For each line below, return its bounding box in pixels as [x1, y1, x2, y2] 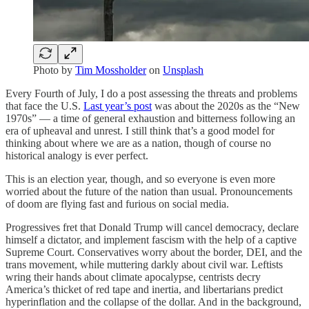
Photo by [33, 63, 75, 76]
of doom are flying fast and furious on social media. [6, 197, 229, 210]
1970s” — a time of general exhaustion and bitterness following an [6, 112, 295, 124]
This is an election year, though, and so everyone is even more [6, 172, 275, 185]
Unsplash [163, 63, 203, 76]
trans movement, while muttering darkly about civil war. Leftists [6, 258, 283, 270]
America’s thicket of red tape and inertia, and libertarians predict [6, 283, 283, 295]
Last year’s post [83, 99, 152, 112]
